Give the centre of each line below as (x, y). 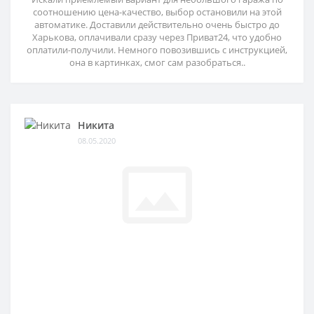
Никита (96, 125)
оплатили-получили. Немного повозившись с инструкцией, (157, 50)
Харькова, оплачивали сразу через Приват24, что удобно (157, 37)
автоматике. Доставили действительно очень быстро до (157, 25)
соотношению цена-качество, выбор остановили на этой (157, 12)
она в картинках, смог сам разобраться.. (157, 63)
